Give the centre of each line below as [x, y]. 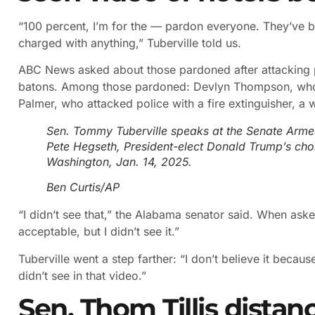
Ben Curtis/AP [83, 187]
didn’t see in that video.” [82, 275]
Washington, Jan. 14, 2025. [119, 162]
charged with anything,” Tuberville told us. [130, 43]
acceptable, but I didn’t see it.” [99, 232]
